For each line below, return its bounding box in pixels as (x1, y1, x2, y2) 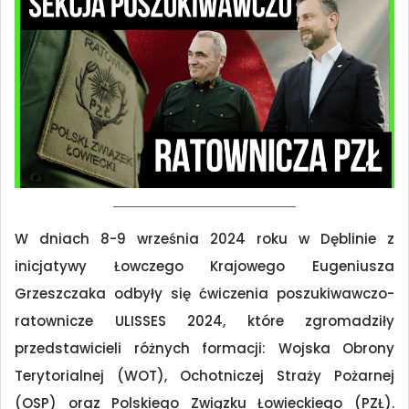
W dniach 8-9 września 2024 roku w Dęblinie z (15, 228, 394, 248)
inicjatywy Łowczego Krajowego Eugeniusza (15, 256, 394, 276)
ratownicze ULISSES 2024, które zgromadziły (15, 310, 394, 330)
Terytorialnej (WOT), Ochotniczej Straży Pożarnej (15, 365, 394, 385)
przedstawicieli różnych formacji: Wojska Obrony (15, 338, 394, 358)
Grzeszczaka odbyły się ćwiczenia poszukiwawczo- (15, 283, 394, 303)
